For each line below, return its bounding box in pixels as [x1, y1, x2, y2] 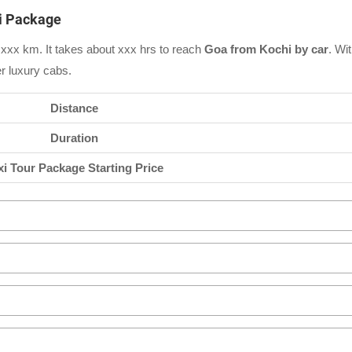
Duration [50, 130, 98, 145]
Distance [50, 101, 98, 115]
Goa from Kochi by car [204, 42, 328, 56]
